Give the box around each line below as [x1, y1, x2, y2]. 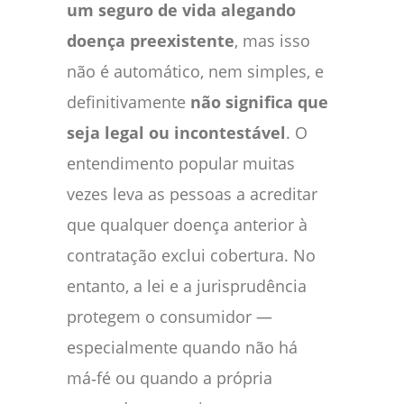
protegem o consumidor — [67, 305, 272, 327]
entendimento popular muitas [67, 151, 295, 174]
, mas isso [234, 29, 310, 51]
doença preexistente [67, 29, 234, 51]
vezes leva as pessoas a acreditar [67, 182, 317, 205]
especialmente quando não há [67, 335, 298, 358]
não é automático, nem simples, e [67, 60, 324, 82]
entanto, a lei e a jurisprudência [67, 274, 307, 297]
